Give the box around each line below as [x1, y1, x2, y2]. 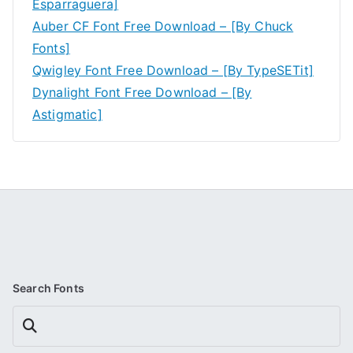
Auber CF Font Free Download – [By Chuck [32, 17, 294, 34]
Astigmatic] [32, 106, 102, 122]
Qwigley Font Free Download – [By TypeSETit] [32, 61, 314, 78]
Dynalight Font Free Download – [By [32, 84, 252, 100]
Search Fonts [13, 281, 84, 295]
